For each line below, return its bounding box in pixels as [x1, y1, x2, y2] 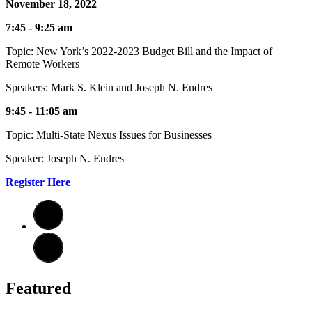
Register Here [6, 175, 70, 188]
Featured [6, 279, 71, 297]
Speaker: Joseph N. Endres [6, 152, 124, 164]
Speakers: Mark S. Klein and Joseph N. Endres [6, 81, 212, 93]
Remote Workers [6, 57, 79, 70]
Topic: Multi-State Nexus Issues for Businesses [6, 128, 212, 141]
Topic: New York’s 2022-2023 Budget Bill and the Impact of [6, 45, 272, 57]
